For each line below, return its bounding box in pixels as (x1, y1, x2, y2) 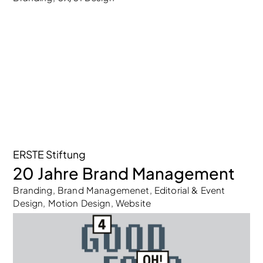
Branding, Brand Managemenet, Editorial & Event (13, 184, 225, 195)
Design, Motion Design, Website (13, 197, 151, 208)
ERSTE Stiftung (13, 148, 86, 161)
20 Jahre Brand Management (13, 163, 235, 183)
